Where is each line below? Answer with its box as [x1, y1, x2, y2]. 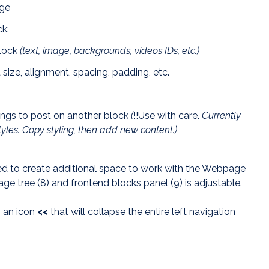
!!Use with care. [133, 110, 199, 122]
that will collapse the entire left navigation [50, 206, 235, 218]
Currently [199, 110, 241, 122]
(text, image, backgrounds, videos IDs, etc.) [20, 45, 199, 57]
